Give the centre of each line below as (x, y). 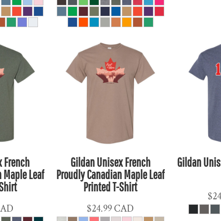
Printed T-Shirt (110, 186)
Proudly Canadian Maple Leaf (110, 174)
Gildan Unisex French (110, 162)
